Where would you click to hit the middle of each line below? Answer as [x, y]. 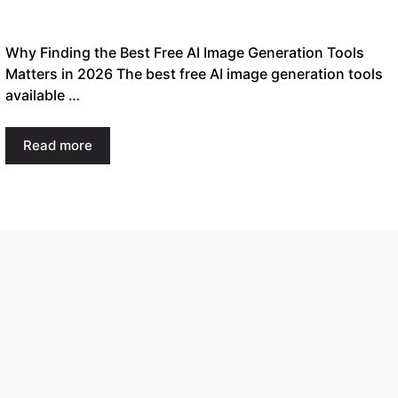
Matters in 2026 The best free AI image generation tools [194, 73]
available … [43, 95]
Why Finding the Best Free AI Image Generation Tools [185, 52]
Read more [58, 145]
